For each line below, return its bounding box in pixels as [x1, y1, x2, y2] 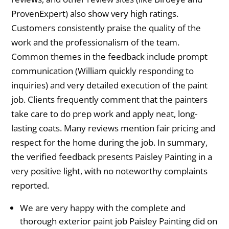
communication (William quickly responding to [11, 65, 194, 77]
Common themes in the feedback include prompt [11, 51, 208, 63]
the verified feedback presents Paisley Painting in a [11, 151, 213, 163]
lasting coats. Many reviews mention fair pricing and [11, 122, 216, 134]
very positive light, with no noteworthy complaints [11, 165, 208, 177]
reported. [11, 179, 50, 192]
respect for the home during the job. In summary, [11, 136, 208, 149]
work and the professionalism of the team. [11, 36, 180, 49]
